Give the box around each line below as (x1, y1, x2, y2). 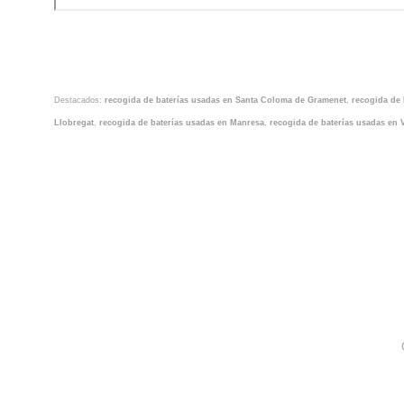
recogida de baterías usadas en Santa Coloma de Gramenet (105, 95, 346, 105)
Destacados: (54, 95, 105, 105)
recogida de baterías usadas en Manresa (99, 117, 264, 127)
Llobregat (54, 117, 94, 127)
